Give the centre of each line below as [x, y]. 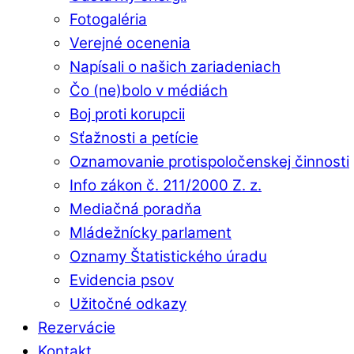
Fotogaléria [108, 20]
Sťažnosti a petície [134, 138]
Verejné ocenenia [130, 43]
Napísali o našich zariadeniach [175, 67]
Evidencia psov [122, 281]
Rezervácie [77, 328]
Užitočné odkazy [128, 304]
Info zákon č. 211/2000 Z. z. [166, 186]
